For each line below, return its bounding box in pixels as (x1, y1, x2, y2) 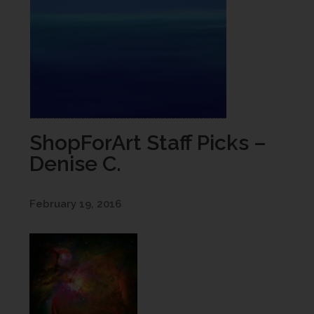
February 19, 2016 (29, 198, 121, 210)
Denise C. (29, 151, 121, 176)
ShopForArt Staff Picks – (29, 130, 266, 155)
